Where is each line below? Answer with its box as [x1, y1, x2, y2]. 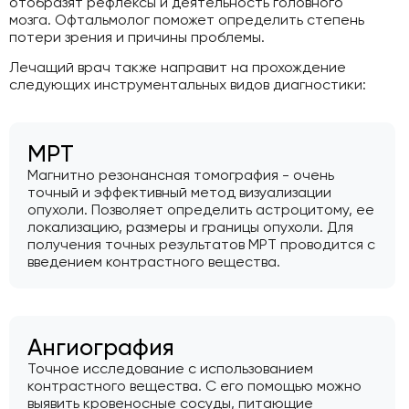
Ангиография [27, 333, 174, 362]
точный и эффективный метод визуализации [27, 184, 331, 202]
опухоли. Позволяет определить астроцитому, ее [27, 201, 374, 219]
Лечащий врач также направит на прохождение [9, 58, 346, 77]
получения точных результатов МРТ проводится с [27, 236, 375, 254]
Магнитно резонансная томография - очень [27, 166, 334, 184]
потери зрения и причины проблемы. [9, 27, 265, 46]
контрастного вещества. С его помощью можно [27, 377, 362, 395]
